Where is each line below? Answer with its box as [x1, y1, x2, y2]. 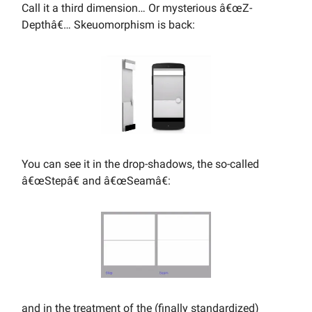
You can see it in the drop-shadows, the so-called [22, 157, 259, 171]
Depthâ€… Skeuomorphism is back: [22, 18, 195, 32]
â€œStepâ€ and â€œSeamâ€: [22, 173, 171, 187]
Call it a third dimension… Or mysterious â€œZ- [22, 1, 252, 15]
